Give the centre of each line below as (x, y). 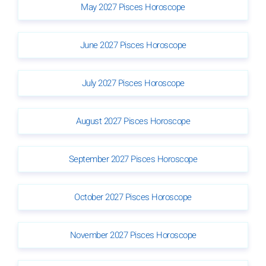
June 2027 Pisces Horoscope (133, 45)
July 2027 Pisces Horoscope (133, 83)
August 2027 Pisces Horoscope (133, 121)
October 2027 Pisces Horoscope (133, 197)
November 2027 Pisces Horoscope (133, 235)
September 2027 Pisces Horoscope (133, 159)
